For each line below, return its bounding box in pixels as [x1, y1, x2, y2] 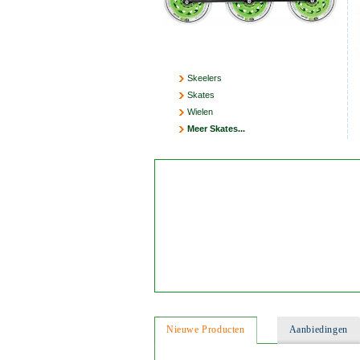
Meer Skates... [186, 124, 245, 134]
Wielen [186, 107, 213, 117]
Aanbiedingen [288, 324, 348, 336]
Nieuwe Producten [166, 324, 245, 336]
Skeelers [186, 73, 222, 84]
